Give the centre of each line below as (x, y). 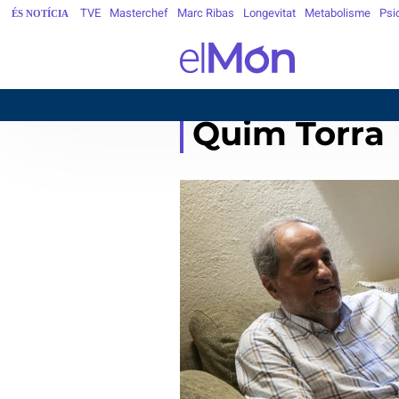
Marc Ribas (206, 13)
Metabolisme (338, 13)
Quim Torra (288, 133)
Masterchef (139, 13)
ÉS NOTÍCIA (40, 13)
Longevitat (269, 13)
